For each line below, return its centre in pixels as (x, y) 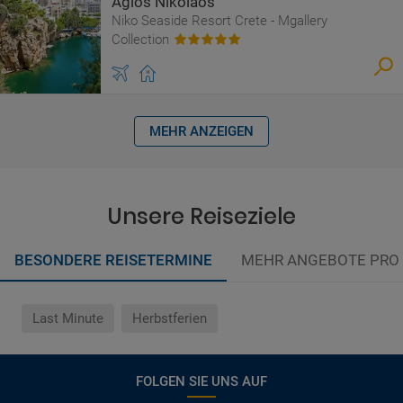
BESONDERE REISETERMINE (113, 260)
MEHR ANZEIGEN (201, 131)
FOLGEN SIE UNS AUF (201, 381)
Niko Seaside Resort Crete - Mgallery (219, 21)
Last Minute (68, 318)
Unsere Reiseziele (201, 216)
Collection (140, 40)
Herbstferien (170, 318)
